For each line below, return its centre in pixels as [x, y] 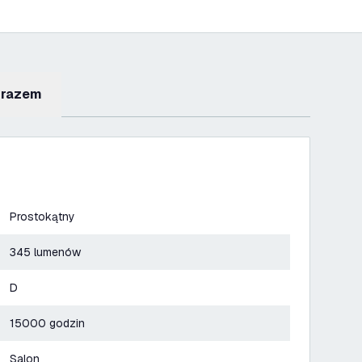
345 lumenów [45, 252]
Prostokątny [42, 217]
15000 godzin [47, 323]
